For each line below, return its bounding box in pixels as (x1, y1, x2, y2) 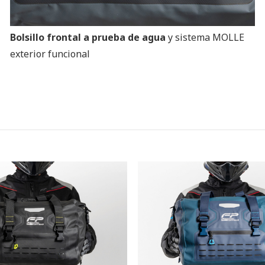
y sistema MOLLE (167, 30, 244, 44)
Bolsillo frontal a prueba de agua (9, 30, 168, 44)
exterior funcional (9, 47, 90, 60)
